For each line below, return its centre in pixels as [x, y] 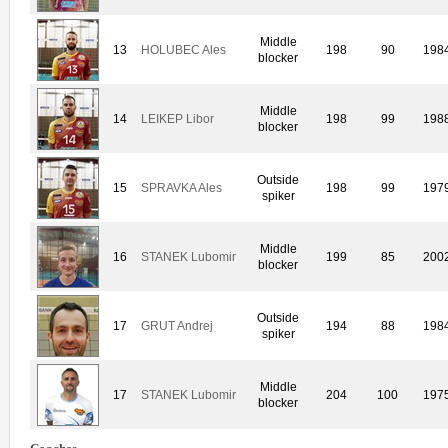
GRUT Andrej [177, 325]
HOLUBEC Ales [183, 49]
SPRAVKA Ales [181, 187]
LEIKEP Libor [177, 118]
